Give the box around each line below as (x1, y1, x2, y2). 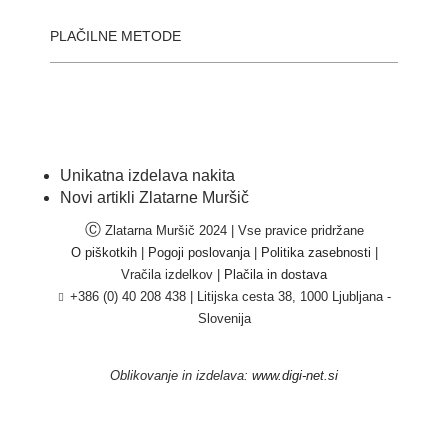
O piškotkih (70, 245, 137, 261)
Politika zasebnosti (260, 245, 371, 261)
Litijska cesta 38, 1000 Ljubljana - (196, 289, 391, 305)
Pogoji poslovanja (147, 245, 250, 261)
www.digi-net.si (252, 368, 338, 384)
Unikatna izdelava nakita (60, 167, 235, 185)
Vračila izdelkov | (121, 267, 224, 283)
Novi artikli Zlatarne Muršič (60, 189, 249, 207)
